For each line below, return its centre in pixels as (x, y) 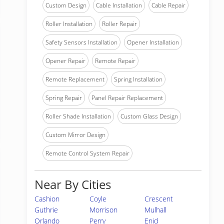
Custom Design (66, 5)
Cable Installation (119, 5)
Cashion (47, 199)
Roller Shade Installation (78, 116)
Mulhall (156, 210)
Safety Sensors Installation (81, 42)
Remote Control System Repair (87, 153)
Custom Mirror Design (75, 135)
